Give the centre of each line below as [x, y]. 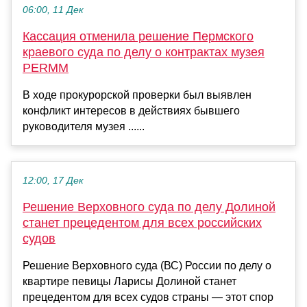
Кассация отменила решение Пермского [138, 37]
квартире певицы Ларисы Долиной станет [130, 282]
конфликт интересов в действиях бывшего [131, 111]
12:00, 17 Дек [53, 181]
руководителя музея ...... [84, 127]
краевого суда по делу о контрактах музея [144, 52]
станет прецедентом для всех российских [142, 223]
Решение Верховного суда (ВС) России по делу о [147, 266]
